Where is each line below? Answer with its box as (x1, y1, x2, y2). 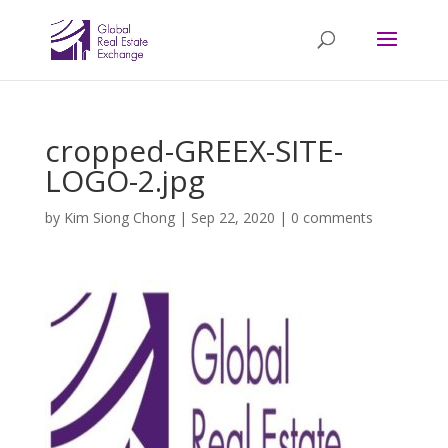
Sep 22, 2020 (190, 208, 275, 227)
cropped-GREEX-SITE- (44, 130, 343, 171)
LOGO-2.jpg (44, 160, 205, 201)
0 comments (290, 208, 373, 227)
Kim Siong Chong (63, 208, 175, 227)
